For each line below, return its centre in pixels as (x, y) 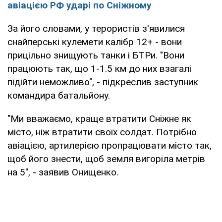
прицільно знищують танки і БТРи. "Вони (96, 55)
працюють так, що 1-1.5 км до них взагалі (99, 68)
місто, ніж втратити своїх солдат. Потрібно (102, 132)
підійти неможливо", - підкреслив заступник (103, 82)
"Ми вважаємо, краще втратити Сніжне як (99, 118)
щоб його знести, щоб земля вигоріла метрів (106, 159)
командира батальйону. (59, 95)
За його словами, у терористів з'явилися (96, 28)
